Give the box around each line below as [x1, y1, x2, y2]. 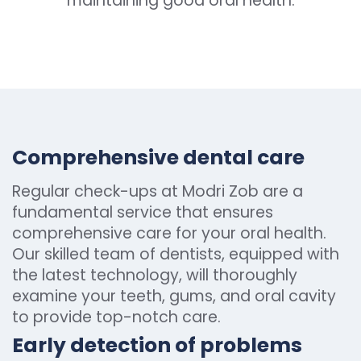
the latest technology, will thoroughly [12, 264, 297, 286]
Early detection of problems [12, 331, 302, 359]
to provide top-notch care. [12, 306, 221, 328]
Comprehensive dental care [12, 143, 305, 172]
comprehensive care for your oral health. [12, 222, 326, 244]
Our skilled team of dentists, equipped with [12, 243, 339, 265]
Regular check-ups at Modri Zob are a [12, 180, 303, 202]
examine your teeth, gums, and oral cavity [12, 285, 336, 307]
